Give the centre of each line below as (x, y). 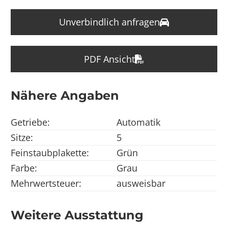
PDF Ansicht (109, 59)
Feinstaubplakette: (50, 153)
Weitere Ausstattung (77, 215)
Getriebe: (31, 122)
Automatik (139, 122)
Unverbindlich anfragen (109, 22)
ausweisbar (141, 183)
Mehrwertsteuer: (46, 183)
